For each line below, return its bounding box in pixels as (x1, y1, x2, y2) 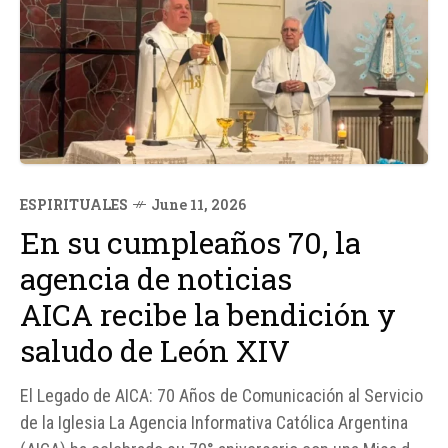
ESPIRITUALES (20, 195, 128, 215)
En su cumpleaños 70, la (20, 223, 361, 263)
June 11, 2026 (151, 195, 246, 215)
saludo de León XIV (20, 331, 290, 371)
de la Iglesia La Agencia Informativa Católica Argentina (20, 412, 408, 434)
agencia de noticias (20, 259, 292, 299)
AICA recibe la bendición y (20, 295, 396, 335)
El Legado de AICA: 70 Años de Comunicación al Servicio (20, 385, 423, 407)
